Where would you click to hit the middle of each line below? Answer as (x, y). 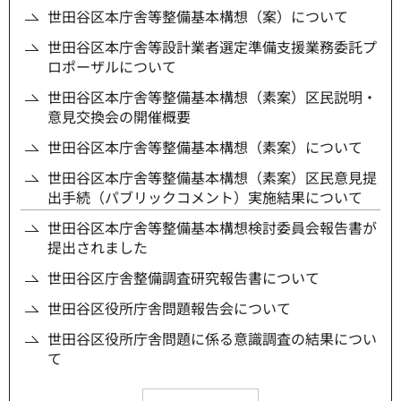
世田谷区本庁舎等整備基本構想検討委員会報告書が (212, 228)
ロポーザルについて (112, 67)
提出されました (98, 247)
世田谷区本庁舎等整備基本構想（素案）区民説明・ (212, 97)
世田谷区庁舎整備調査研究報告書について (183, 278)
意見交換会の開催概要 (119, 117)
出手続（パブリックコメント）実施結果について (205, 197)
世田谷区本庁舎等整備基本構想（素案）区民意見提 (212, 178)
